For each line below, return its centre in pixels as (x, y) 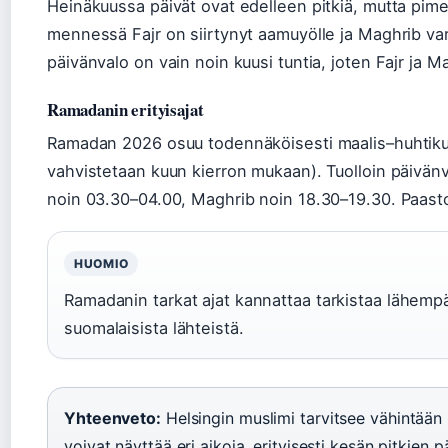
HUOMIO (101, 263)
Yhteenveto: (112, 418)
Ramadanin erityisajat (125, 109)
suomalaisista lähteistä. (154, 328)
